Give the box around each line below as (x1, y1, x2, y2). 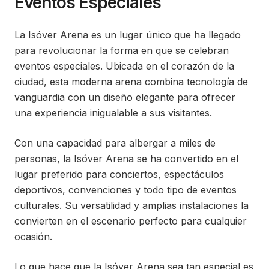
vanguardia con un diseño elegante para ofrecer (14, 91, 235, 103)
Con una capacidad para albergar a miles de (14, 137, 216, 149)
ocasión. (14, 231, 52, 243)
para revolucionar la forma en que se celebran (14, 44, 229, 56)
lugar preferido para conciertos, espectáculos (14, 168, 224, 180)
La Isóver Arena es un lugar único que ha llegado (14, 29, 241, 41)
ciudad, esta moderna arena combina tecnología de (14, 76, 248, 88)
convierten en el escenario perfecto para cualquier (14, 215, 247, 227)
